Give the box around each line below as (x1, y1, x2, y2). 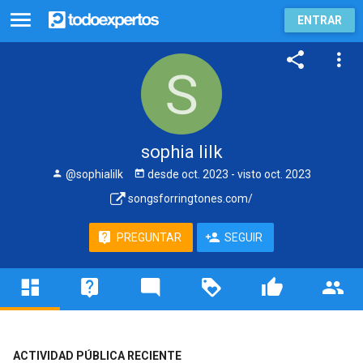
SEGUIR (224, 231, 263, 244)
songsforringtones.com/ (126, 192, 253, 205)
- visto (228, 168, 264, 181)
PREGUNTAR (117, 231, 181, 244)
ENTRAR (297, 14, 342, 27)
